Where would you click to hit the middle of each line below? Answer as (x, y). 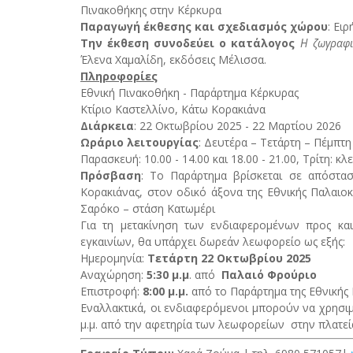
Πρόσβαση (111, 175)
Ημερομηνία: (114, 258)
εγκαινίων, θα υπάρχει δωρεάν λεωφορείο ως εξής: (213, 241)
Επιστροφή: (111, 291)
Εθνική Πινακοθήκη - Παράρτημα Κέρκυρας (190, 92)
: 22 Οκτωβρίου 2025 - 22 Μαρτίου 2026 (238, 125)
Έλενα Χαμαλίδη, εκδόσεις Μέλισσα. (173, 59)
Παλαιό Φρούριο (269, 274)
